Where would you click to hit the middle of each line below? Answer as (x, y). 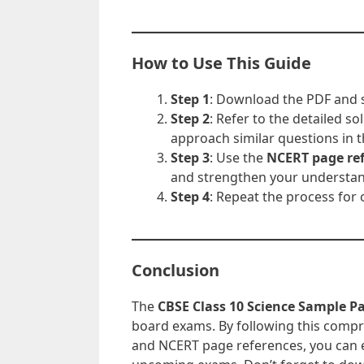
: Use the (238, 157)
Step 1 (190, 99)
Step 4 (190, 196)
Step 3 (190, 157)
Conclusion (175, 270)
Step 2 (190, 118)
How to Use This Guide (221, 63)
